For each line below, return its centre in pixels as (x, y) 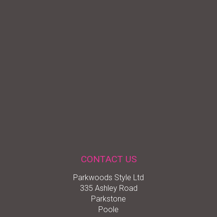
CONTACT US (108, 159)
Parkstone (108, 199)
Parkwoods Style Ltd (108, 177)
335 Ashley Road (108, 188)
